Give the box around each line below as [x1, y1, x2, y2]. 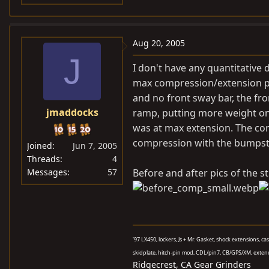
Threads [27, 153, 60, 165]
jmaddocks [46, 106, 98, 119]
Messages [27, 166, 67, 178]
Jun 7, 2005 [73, 140, 117, 151]
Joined [27, 140, 52, 151]
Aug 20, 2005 [133, 37, 185, 49]
